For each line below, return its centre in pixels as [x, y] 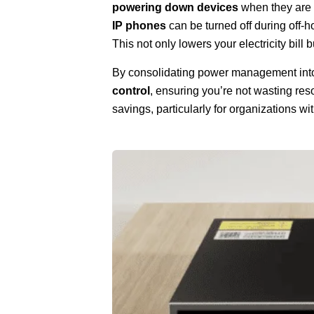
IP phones [139, 26]
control [131, 90]
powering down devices [175, 8]
